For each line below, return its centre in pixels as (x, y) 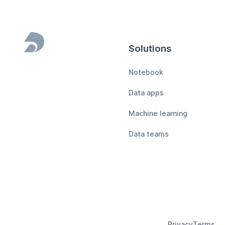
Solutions (150, 48)
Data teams (149, 134)
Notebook (146, 72)
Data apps (146, 92)
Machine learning (158, 113)
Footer (43, 51)
